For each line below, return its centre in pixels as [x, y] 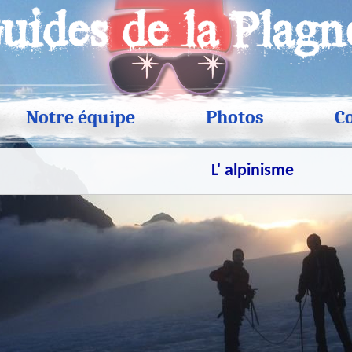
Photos [235, 117]
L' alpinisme [252, 171]
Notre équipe [81, 117]
